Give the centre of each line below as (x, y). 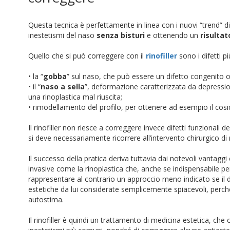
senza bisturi (121, 35)
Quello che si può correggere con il (87, 56)
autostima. (46, 199)
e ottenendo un (172, 35)
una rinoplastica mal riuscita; (75, 97)
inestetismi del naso (62, 35)
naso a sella (63, 87)
